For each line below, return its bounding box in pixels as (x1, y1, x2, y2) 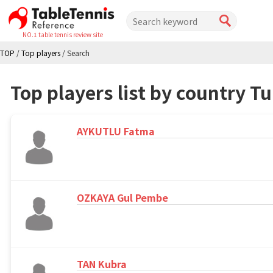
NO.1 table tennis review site (23, 30, 104, 40)
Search (67, 48, 90, 58)
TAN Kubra (77, 257, 127, 272)
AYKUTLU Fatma (77, 124, 155, 139)
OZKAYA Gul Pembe (77, 190, 168, 205)
